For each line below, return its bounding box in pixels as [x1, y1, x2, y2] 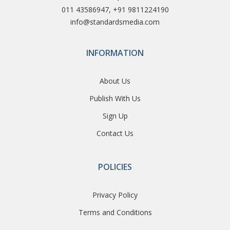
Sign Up [102, 111, 128, 121]
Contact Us [97, 128, 133, 139]
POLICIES [98, 161, 132, 173]
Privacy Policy [92, 190, 138, 200]
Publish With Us [89, 93, 141, 104]
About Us [100, 76, 130, 86]
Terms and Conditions [78, 207, 152, 218]
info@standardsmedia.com [70, 17, 160, 27]
